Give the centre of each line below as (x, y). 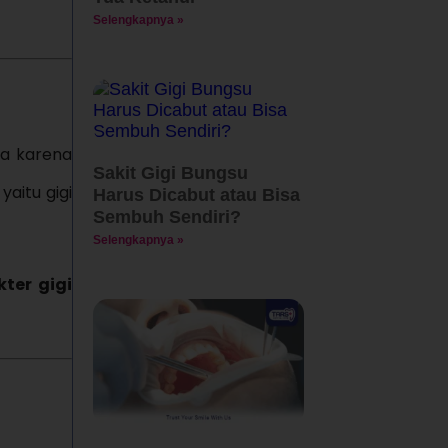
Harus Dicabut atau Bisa (196, 194)
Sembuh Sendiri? (166, 216)
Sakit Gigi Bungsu (170, 172)
